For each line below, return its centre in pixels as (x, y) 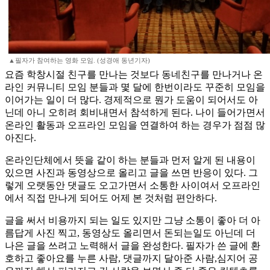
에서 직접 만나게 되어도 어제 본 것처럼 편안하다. (111, 198)
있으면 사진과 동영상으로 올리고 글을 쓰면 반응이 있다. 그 (131, 173)
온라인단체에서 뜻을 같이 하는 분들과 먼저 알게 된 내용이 (130, 160)
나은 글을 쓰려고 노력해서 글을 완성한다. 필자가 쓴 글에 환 (133, 246)
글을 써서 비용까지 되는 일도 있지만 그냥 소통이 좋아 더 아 (133, 221)
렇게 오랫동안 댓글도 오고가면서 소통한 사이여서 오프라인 (133, 186)
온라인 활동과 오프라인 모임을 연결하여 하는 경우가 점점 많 (135, 125)
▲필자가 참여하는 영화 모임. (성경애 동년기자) (79, 61)
